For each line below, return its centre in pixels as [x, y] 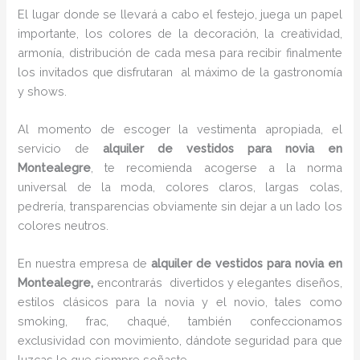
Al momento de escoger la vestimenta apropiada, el [180, 129]
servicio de [61, 148]
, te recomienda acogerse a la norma [217, 167]
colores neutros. [65, 225]
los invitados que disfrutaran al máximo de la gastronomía [180, 72]
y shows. [43, 91]
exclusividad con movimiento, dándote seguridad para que [180, 341]
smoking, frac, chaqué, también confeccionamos [180, 321]
